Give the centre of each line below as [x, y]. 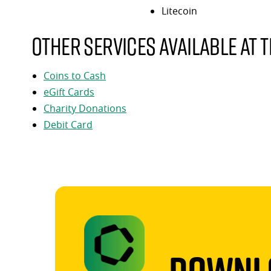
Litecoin [179, 11]
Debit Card [68, 124]
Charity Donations [85, 108]
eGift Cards [69, 92]
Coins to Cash [75, 75]
